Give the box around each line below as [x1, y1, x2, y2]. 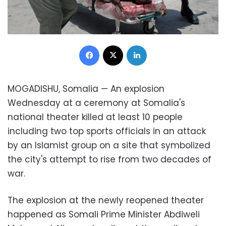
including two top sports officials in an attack [8, 125, 206, 137]
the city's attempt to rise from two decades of [8, 153, 211, 165]
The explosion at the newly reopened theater [8, 194, 204, 206]
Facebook [99, 39, 132, 49]
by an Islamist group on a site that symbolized [8, 139, 210, 151]
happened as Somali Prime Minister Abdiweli [8, 208, 200, 220]
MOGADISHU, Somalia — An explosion [8, 82, 164, 95]
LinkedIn [146, 39, 173, 49]
